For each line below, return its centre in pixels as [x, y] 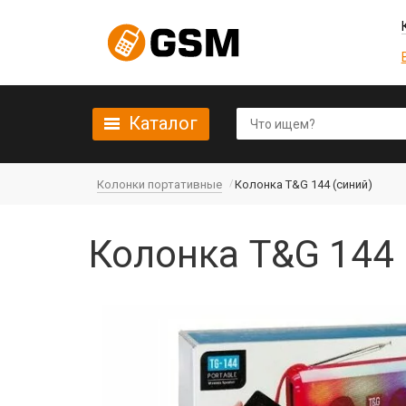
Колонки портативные [159, 184]
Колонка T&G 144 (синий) [304, 184]
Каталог [163, 123]
